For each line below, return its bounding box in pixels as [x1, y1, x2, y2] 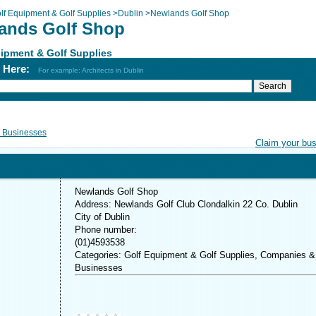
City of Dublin [75, 212, 130, 222]
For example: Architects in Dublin [38, 66, 144, 74]
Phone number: [75, 224, 137, 235]
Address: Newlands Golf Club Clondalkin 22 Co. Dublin [75, 199, 298, 209]
